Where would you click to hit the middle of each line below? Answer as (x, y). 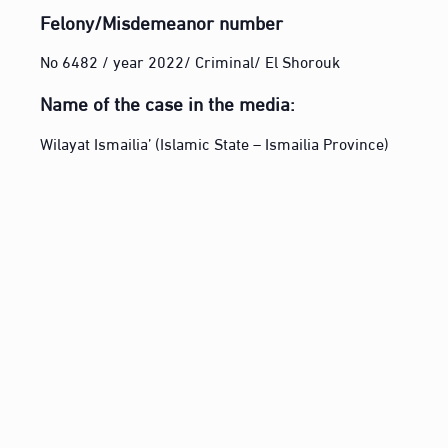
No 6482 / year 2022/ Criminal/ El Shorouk (190, 61)
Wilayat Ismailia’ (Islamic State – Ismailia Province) (215, 142)
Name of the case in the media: (168, 102)
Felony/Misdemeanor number (162, 20)
